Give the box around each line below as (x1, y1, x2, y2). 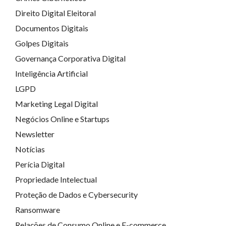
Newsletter (15, 129, 54, 139)
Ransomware (15, 205, 60, 214)
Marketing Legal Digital (15, 99, 98, 108)
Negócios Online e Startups (15, 114, 109, 124)
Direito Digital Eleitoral (15, 8, 96, 18)
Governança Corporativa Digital (15, 53, 126, 63)
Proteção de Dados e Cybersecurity (15, 190, 138, 199)
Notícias (15, 144, 45, 154)
